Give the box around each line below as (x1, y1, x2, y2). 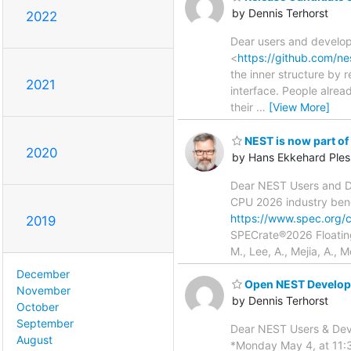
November (16, 284, 71, 298)
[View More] (269, 100, 330, 114)
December (16, 267, 70, 281)
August (16, 333, 52, 347)
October (16, 300, 59, 314)
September (16, 317, 74, 331)
